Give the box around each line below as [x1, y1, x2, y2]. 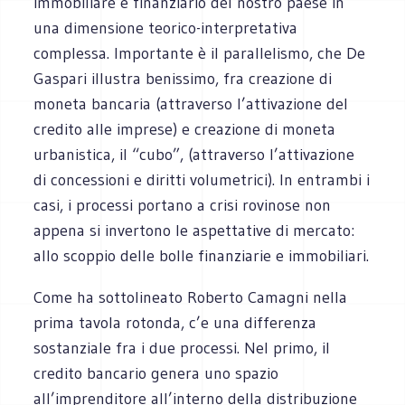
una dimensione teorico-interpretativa [33, 17, 298, 38]
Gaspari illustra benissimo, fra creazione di [33, 68, 333, 89]
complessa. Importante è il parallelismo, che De [33, 42, 366, 63]
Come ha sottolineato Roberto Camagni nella [33, 287, 348, 307]
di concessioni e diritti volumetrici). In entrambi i [33, 169, 371, 190]
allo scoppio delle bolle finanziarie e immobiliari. [33, 245, 370, 266]
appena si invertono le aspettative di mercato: [33, 220, 355, 240]
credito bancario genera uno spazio [33, 363, 279, 383]
